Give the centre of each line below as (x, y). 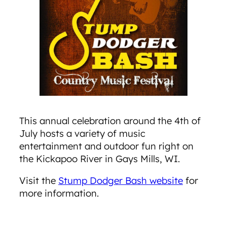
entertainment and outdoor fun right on (106, 146)
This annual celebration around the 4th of (110, 121)
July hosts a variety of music (82, 133)
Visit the (39, 181)
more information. (59, 194)
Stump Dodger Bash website (121, 181)
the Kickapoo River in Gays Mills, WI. (101, 159)
